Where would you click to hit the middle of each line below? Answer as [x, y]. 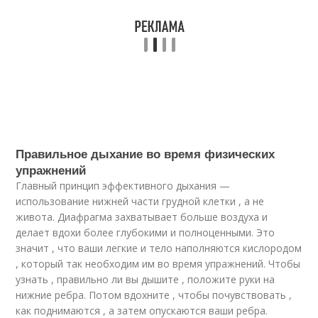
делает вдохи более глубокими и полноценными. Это [146, 232]
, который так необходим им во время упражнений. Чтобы [158, 264]
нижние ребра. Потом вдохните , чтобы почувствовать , [154, 295]
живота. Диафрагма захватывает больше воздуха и [142, 217]
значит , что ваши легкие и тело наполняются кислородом [159, 248]
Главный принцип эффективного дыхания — [123, 186]
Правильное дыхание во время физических [146, 153]
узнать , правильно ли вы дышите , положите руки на [146, 279]
